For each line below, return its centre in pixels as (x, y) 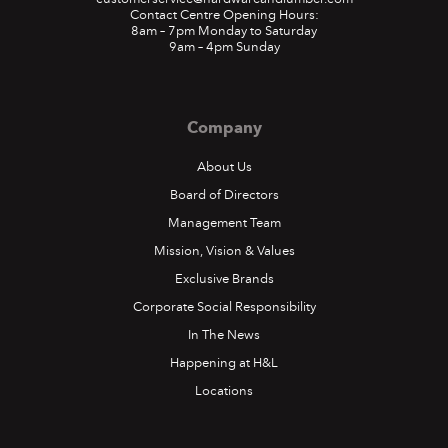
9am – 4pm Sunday (224, 46)
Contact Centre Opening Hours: (224, 14)
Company (224, 127)
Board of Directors (224, 194)
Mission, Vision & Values (224, 250)
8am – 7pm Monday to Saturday (224, 30)
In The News (224, 334)
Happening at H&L (224, 362)
